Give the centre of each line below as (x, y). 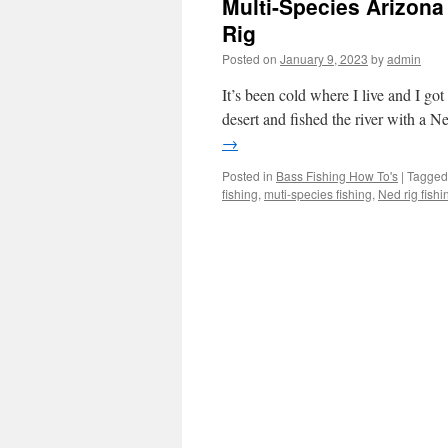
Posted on (249, 58)
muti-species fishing (318, 193)
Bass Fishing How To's (337, 175)
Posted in (247, 175)
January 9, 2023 (324, 58)
